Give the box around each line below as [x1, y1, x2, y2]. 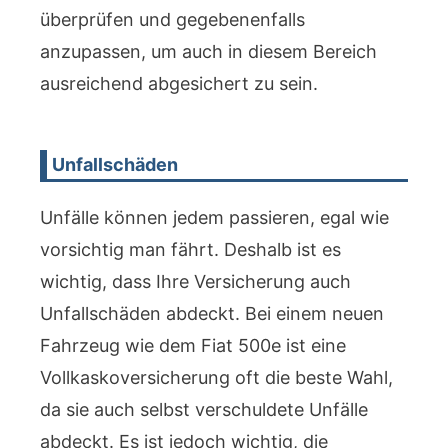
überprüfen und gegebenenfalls [40, 9, 305, 30]
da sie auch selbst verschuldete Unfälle [40, 399, 368, 420]
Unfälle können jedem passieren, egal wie [40, 207, 389, 228]
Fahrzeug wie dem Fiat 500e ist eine [40, 335, 346, 356]
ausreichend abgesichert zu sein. [40, 73, 318, 94]
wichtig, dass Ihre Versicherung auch [40, 271, 351, 292]
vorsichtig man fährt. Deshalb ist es [40, 239, 341, 260]
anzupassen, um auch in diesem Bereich [40, 41, 377, 62]
